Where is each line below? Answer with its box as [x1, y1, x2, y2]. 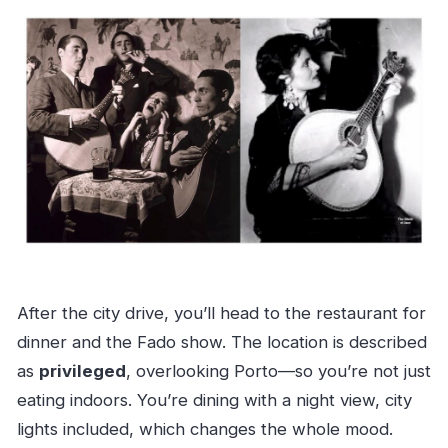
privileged [38, 361, 126, 382]
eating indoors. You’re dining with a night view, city [16, 390, 412, 411]
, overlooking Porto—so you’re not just [125, 361, 431, 382]
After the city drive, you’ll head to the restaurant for [16, 303, 426, 324]
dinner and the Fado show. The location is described [16, 332, 427, 353]
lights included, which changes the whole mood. [16, 419, 393, 440]
